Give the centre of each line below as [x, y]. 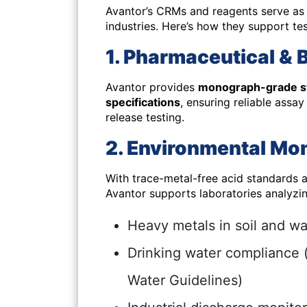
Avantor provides [152, 87]
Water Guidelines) [185, 280]
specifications [143, 102]
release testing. [145, 117]
